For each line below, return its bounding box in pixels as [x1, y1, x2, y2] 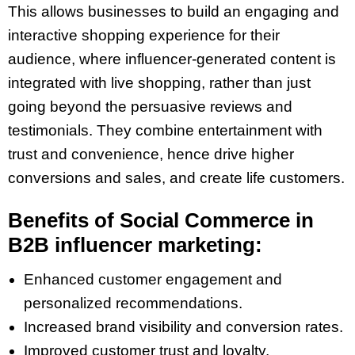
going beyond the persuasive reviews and [8, 98, 292, 116]
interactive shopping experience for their [8, 27, 280, 44]
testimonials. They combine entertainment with [8, 122, 323, 139]
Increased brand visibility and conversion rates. [24, 319, 343, 336]
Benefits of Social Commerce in [8, 208, 314, 233]
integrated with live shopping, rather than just [8, 74, 311, 92]
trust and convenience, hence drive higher [8, 146, 294, 163]
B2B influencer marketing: [8, 233, 262, 258]
